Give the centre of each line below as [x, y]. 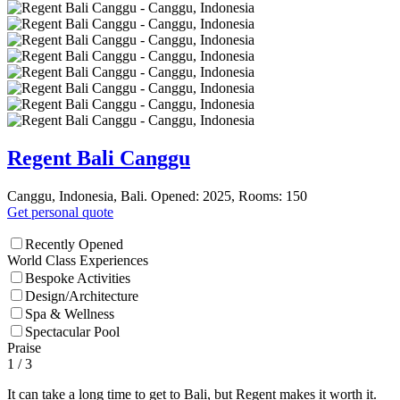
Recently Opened [74, 245]
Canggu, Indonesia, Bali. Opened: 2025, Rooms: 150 [157, 196]
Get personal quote [60, 212]
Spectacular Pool [72, 332]
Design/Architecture [82, 296]
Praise [24, 348]
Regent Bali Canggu [99, 158]
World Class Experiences [78, 261]
